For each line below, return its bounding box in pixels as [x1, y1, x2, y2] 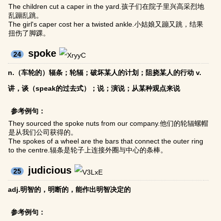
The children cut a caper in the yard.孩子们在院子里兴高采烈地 [8, 2, 205, 11]
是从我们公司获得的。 [8, 128, 78, 137]
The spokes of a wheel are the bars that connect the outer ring [8, 137, 204, 146]
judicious [28, 165, 72, 176]
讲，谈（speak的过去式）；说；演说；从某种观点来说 [8, 84, 181, 93]
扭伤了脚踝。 [8, 29, 50, 37]
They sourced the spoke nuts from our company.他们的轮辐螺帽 [8, 119, 209, 128]
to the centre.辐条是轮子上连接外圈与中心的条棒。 [8, 146, 168, 154]
